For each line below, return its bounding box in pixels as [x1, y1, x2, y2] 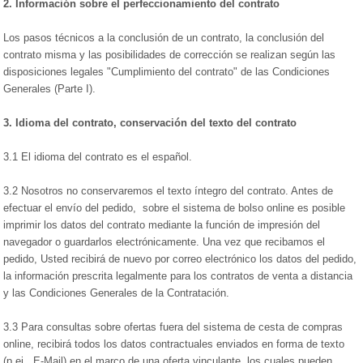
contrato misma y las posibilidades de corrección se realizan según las [3, 49, 336, 61]
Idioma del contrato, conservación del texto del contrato [15, 117, 297, 129]
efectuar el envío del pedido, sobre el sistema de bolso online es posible [3, 202, 346, 214]
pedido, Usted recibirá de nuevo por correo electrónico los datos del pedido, [3, 253, 357, 265]
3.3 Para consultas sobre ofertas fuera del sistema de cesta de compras [3, 321, 344, 333]
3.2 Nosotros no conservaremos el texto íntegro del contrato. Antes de [3, 185, 334, 197]
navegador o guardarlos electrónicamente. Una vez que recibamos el [3, 236, 326, 248]
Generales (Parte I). [3, 83, 96, 95]
